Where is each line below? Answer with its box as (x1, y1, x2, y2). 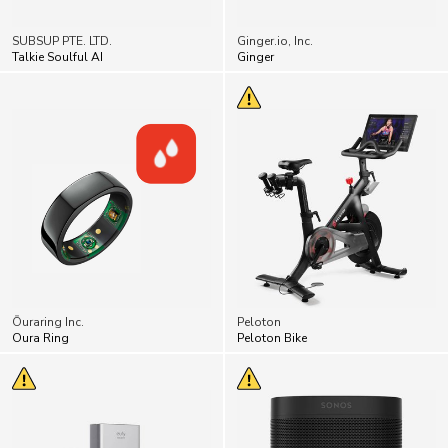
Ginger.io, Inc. (237, 32, 313, 49)
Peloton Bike (237, 329, 307, 346)
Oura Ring (12, 329, 69, 346)
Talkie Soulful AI (12, 48, 103, 65)
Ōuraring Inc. (12, 313, 84, 330)
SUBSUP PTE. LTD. (12, 32, 112, 49)
